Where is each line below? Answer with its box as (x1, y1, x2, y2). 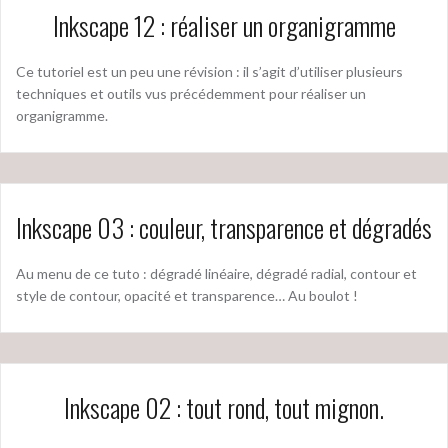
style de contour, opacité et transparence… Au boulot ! (16, 286, 358, 304)
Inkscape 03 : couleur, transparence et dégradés (16, 207, 432, 247)
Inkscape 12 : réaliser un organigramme (52, 5, 396, 45)
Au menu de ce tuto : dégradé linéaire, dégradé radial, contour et (16, 264, 417, 282)
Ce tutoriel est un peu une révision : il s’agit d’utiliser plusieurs (16, 62, 403, 80)
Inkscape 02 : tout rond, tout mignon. (64, 387, 384, 427)
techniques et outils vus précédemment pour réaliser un (16, 84, 366, 102)
